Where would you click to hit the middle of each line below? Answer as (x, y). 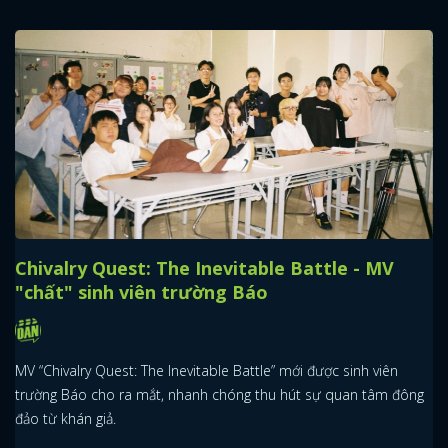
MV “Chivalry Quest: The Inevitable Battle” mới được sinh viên (206, 371)
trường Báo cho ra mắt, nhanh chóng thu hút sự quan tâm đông (219, 395)
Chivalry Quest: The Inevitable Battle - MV (204, 267)
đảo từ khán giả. (65, 419)
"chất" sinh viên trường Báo (141, 291)
